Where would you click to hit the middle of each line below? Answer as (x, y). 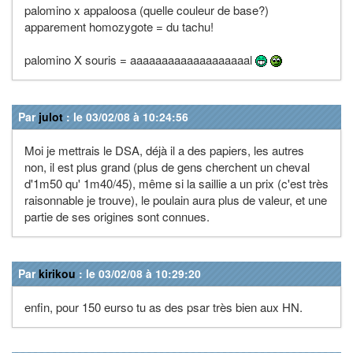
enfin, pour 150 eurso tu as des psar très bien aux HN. (163, 307)
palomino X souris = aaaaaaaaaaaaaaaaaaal (140, 59)
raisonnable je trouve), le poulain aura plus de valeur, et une (176, 199)
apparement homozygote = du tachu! (119, 26)
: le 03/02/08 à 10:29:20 (138, 273)
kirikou (57, 273)
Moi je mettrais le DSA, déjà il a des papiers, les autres (164, 150)
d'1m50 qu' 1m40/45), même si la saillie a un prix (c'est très (176, 183)
